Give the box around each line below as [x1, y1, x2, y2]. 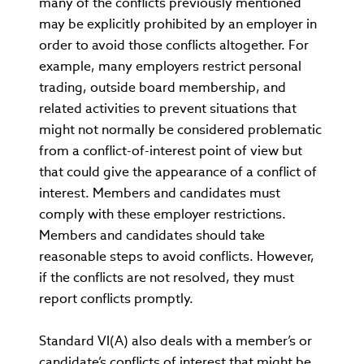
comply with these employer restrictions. [39, 206, 286, 223]
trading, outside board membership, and [39, 79, 286, 96]
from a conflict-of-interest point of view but [39, 142, 302, 159]
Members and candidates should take [39, 227, 265, 244]
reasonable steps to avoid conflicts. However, [39, 248, 314, 265]
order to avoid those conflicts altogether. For [39, 37, 309, 54]
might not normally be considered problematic [39, 121, 322, 138]
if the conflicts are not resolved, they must [39, 269, 294, 286]
